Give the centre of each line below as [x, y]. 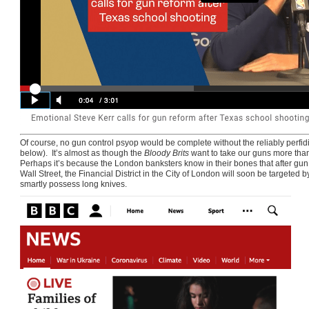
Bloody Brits [167, 153]
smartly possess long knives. [73, 185]
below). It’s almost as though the [82, 153]
